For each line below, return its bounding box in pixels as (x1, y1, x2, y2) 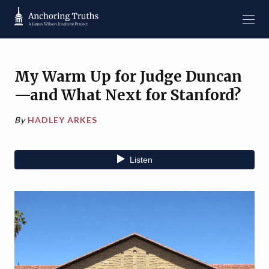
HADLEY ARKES (28, 115, 97, 125)
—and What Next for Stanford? (14, 86, 241, 104)
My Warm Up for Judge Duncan (14, 67, 242, 86)
